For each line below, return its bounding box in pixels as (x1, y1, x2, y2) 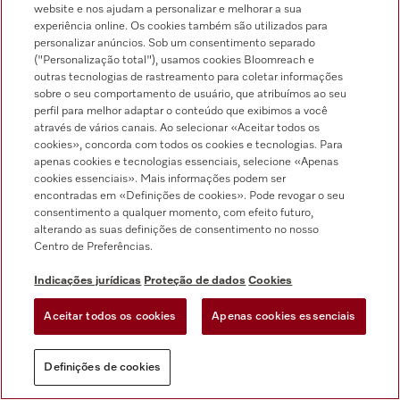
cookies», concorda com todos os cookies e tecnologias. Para (34, 139, 344, 151)
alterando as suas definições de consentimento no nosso (34, 224, 320, 236)
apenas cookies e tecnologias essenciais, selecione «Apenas (34, 156, 339, 168)
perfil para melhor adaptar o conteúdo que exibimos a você (34, 105, 329, 117)
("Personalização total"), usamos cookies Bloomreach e (34, 54, 315, 66)
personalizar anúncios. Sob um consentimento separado (34, 37, 316, 49)
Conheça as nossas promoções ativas (103, 168, 312, 181)
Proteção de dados (144, 275, 246, 287)
